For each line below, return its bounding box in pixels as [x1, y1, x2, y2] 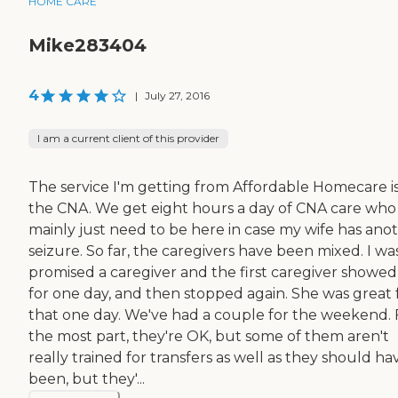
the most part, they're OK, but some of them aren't [28, 327, 389, 345]
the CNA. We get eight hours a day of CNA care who [28, 199, 396, 217]
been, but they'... [28, 370, 145, 387]
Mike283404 [28, 34, 147, 56]
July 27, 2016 [145, 88, 210, 102]
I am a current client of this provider [37, 131, 219, 145]
